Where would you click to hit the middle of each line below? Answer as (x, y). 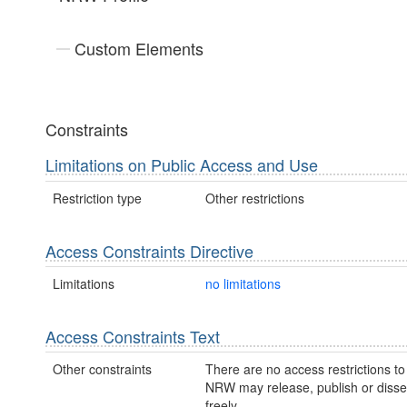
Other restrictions (254, 198)
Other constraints (102, 369)
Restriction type (97, 198)
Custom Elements (139, 49)
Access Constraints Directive (149, 250)
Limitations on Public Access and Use (182, 165)
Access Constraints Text (133, 336)
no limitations (243, 283)
